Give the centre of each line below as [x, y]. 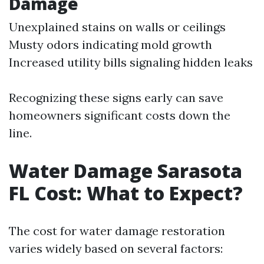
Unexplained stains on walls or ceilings [117, 27]
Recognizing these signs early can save [116, 98]
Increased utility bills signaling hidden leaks [131, 62]
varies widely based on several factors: [116, 248]
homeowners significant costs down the [120, 115]
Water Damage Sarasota [126, 171]
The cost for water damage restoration [117, 231]
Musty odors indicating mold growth [110, 44]
